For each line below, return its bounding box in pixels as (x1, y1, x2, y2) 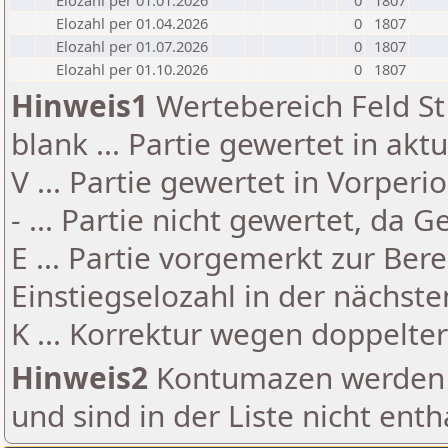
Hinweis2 (11, 357, 148, 398)
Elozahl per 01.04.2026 (56, 13, 208, 33)
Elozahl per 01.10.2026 (56, 59, 208, 79)
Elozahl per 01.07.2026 (56, 36, 208, 56)
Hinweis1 (11, 85, 148, 126)
